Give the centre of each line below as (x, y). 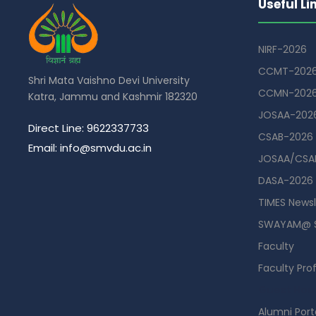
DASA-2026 (286, 180)
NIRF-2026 (282, 49)
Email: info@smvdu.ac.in (90, 147)
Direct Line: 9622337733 (89, 128)
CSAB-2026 (286, 136)
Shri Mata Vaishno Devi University (109, 80)
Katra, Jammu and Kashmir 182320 (113, 96)
